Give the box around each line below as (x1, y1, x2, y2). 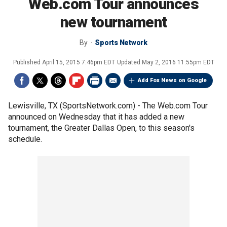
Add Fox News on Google (138, 77, 207, 84)
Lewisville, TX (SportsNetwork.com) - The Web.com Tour (8, 101, 208, 110)
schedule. (8, 134, 42, 144)
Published (13, 59, 42, 66)
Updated (117, 59, 142, 66)
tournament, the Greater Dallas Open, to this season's (8, 123, 195, 133)
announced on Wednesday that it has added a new (8, 112, 184, 122)
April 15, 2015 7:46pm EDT (42, 59, 115, 66)
